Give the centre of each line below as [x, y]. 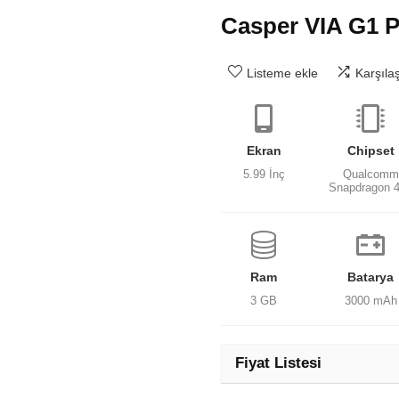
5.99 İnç [264, 174]
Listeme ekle [282, 73]
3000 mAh [370, 301]
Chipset [370, 151]
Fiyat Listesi [278, 363]
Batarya [371, 277]
